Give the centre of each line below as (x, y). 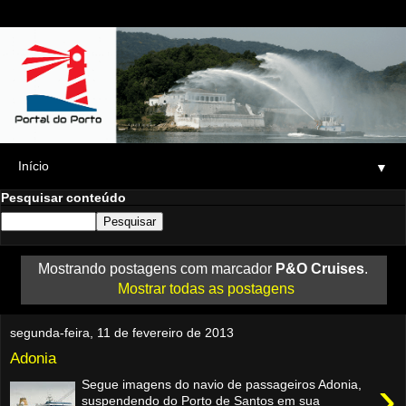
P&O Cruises (320, 268)
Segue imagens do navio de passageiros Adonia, (222, 384)
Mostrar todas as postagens (206, 288)
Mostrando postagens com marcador (157, 268)
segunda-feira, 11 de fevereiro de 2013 (122, 332)
